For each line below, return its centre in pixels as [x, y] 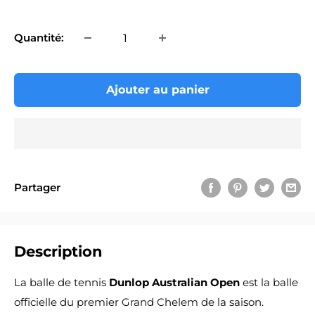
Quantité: [39, 38]
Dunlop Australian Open [174, 282]
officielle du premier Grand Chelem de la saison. [139, 302]
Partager [37, 187]
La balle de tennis [62, 282]
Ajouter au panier [157, 90]
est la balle [269, 282]
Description [58, 252]
